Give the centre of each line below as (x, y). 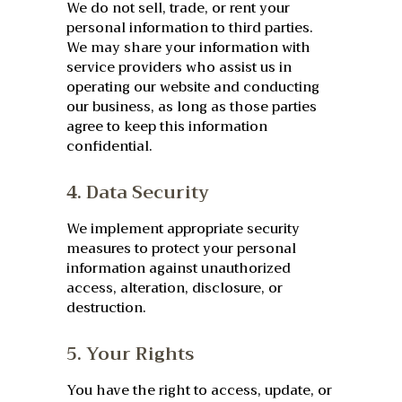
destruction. (106, 308)
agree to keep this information (167, 127)
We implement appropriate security (183, 229)
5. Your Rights (130, 354)
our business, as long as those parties (192, 107)
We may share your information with (188, 48)
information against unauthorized (179, 269)
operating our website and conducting (193, 87)
